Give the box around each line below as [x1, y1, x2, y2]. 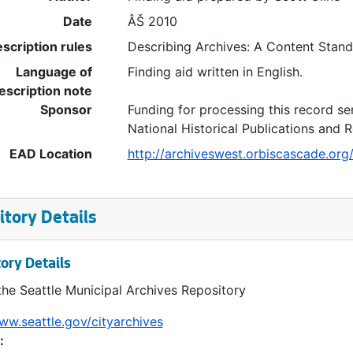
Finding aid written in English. [127, 64, 303, 80]
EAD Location [9, 146, 92, 162]
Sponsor [39, 102, 92, 117]
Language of [15, 64, 92, 80]
